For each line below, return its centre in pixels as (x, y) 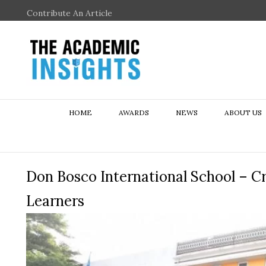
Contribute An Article (69, 13)
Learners (55, 201)
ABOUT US (243, 113)
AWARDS (134, 113)
